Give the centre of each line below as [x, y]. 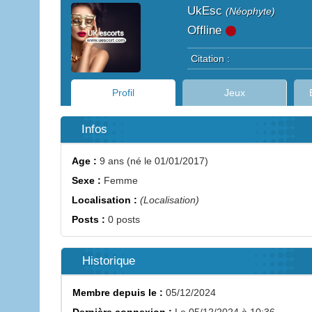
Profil [123, 93]
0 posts [123, 219]
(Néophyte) [250, 11]
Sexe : [86, 180]
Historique [109, 261]
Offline [206, 30]
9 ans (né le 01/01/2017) [153, 161]
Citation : [210, 58]
